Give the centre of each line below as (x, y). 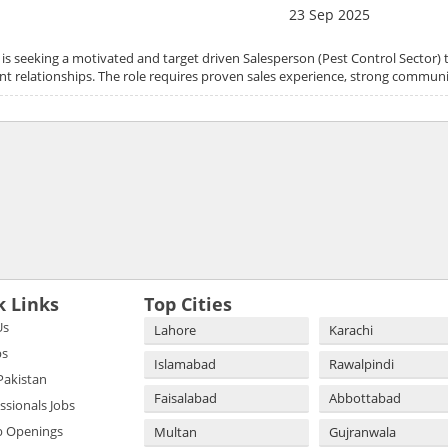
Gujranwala (362, 431)
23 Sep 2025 (329, 14)
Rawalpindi (361, 363)
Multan (175, 431)
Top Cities (188, 303)
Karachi (351, 329)
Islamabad (185, 363)
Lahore (175, 329)
